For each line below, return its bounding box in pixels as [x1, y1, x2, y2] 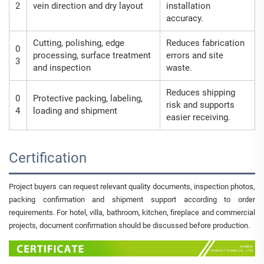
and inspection [33, 62, 91, 73]
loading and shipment [33, 105, 117, 116]
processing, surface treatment [33, 49, 151, 61]
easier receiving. [166, 111, 230, 123]
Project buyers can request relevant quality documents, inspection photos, [9, 181, 255, 191]
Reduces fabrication [166, 37, 245, 48]
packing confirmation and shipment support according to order [9, 194, 255, 204]
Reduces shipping [166, 87, 235, 98]
